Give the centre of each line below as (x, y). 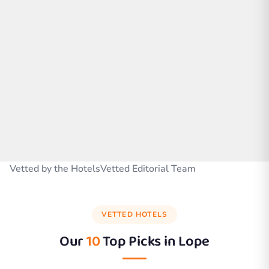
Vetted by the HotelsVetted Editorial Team (103, 168)
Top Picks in (139, 241)
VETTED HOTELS (134, 214)
